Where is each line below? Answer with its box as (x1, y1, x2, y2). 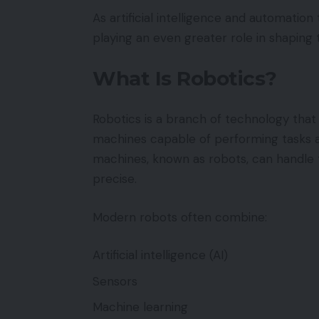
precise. (93, 171, 137, 187)
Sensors (93, 273, 137, 289)
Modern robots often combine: (93, 209, 267, 225)
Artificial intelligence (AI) (93, 247, 228, 263)
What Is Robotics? (93, 66, 277, 90)
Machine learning (93, 299, 188, 315)
